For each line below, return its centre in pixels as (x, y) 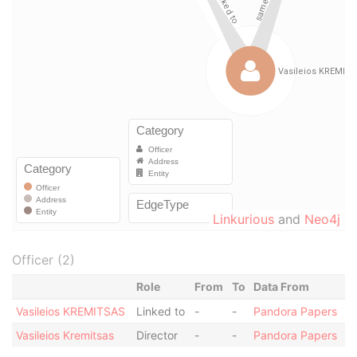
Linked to (160, 311)
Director (157, 335)
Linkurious (243, 219)
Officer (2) (43, 260)
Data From (281, 286)
